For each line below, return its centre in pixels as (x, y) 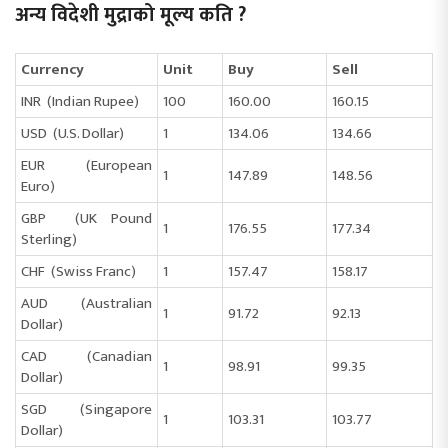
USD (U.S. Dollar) (72, 133)
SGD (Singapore (86, 409)
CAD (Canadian (86, 356)
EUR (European (86, 165)
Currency (52, 69)
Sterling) (49, 239)
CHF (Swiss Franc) (78, 271)
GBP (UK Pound (86, 218)
